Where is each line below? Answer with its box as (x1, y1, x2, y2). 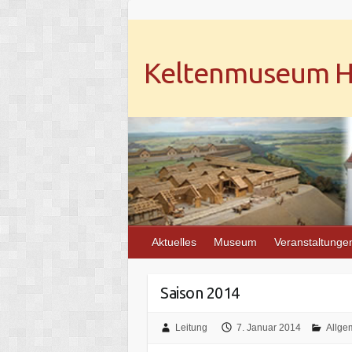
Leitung (174, 321, 207, 333)
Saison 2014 (160, 283, 240, 302)
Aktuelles (152, 235, 196, 248)
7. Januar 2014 (236, 321, 301, 333)
